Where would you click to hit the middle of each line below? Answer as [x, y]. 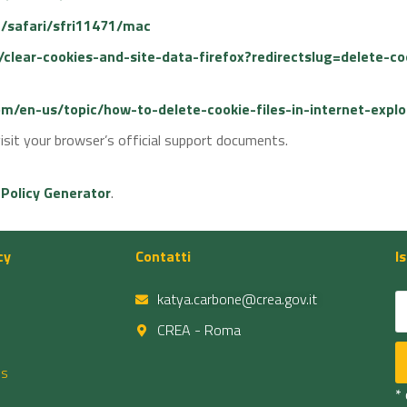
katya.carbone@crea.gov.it [238, 299]
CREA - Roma [199, 330]
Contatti [164, 256]
